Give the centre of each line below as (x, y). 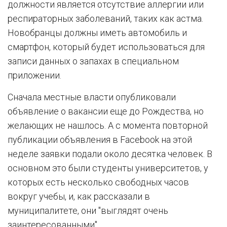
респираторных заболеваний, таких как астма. (105, 18)
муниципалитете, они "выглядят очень (88, 211)
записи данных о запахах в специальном (93, 61)
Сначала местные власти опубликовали (92, 97)
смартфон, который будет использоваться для (106, 47)
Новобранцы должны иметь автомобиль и (97, 33)
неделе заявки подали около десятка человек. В (110, 154)
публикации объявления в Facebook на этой (100, 140)
